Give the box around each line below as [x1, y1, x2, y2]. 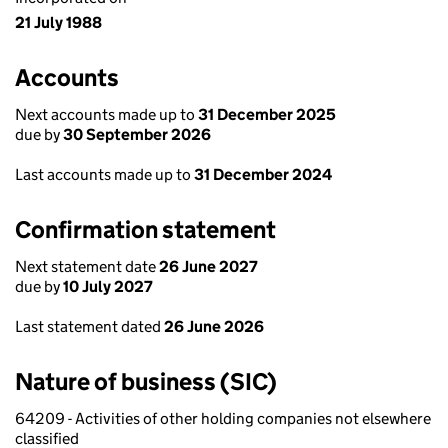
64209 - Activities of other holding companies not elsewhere [15, 409, 431, 428]
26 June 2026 [164, 317, 264, 336]
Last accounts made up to [15, 165, 194, 184]
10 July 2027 [63, 277, 153, 296]
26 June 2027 [159, 257, 258, 276]
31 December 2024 [194, 165, 332, 184]
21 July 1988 [15, 13, 102, 32]
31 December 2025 [198, 105, 336, 124]
